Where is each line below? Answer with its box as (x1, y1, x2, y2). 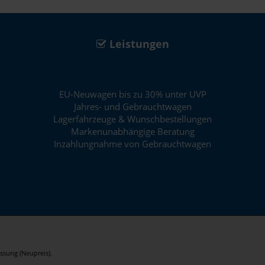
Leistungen (106, 36, 169, 51)
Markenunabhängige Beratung (70, 125, 195, 137)
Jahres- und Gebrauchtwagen (73, 100, 192, 112)
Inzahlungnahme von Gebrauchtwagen (54, 137, 211, 150)
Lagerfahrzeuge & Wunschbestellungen (53, 112, 212, 125)
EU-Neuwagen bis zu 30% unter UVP (59, 88, 206, 100)
